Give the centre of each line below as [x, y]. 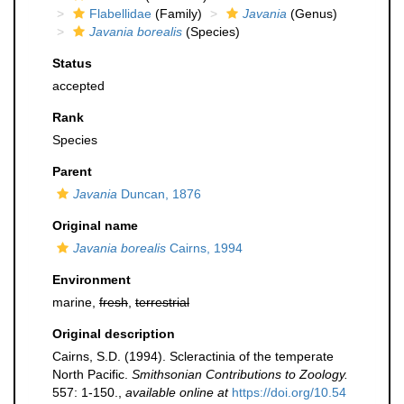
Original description [114, 334]
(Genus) [312, 14]
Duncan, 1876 [159, 194]
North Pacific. [92, 374]
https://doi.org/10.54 [289, 392]
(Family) [177, 14]
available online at [177, 392]
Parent [72, 171]
